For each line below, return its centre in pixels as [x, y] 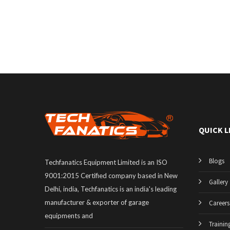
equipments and [69, 216]
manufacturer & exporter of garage [97, 202]
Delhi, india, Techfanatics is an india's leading [111, 189]
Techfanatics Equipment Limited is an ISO [106, 162]
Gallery [218, 182]
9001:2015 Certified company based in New [111, 176]
